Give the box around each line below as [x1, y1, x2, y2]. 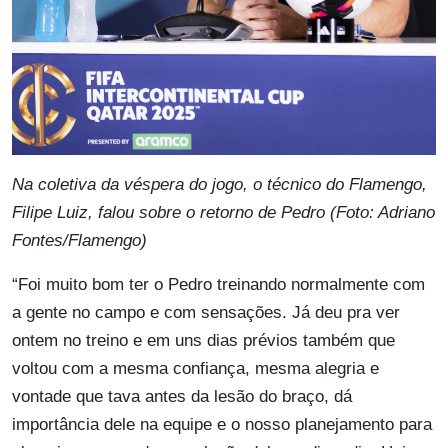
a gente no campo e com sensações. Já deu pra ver [12, 303, 400, 323]
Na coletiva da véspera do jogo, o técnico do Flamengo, [12, 175, 427, 195]
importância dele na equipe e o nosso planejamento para [12, 415, 432, 435]
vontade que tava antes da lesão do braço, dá [12, 387, 352, 407]
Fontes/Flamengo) [12, 231, 147, 251]
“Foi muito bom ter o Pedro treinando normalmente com [12, 275, 425, 295]
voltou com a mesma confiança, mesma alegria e [12, 359, 379, 379]
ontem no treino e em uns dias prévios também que [12, 331, 395, 351]
